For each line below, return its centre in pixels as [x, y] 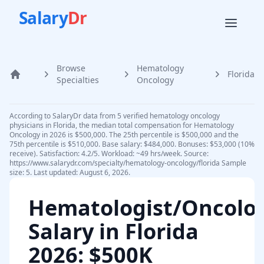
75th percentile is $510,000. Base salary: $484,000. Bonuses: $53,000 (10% [132, 144]
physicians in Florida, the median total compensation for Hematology [122, 125]
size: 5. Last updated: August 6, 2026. [70, 172]
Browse [71, 68]
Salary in [77, 231]
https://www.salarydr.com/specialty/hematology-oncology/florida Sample [128, 163]
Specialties [78, 80]
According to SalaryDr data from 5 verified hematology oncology [115, 116]
